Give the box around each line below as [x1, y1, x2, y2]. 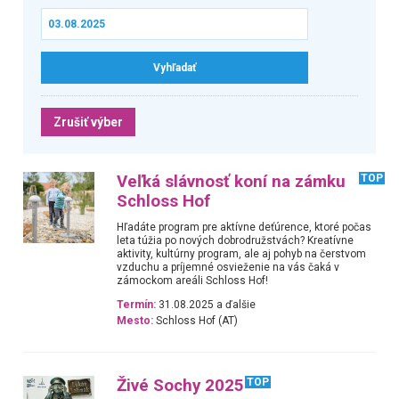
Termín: [117, 298, 157, 312]
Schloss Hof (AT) [153, 314, 239, 328]
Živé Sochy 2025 [117, 375, 245, 395]
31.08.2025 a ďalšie [156, 298, 256, 312]
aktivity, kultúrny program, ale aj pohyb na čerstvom [117, 247, 367, 260]
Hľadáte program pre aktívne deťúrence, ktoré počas [117, 220, 372, 233]
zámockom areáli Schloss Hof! [117, 273, 269, 287]
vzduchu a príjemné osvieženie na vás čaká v [117, 260, 340, 273]
